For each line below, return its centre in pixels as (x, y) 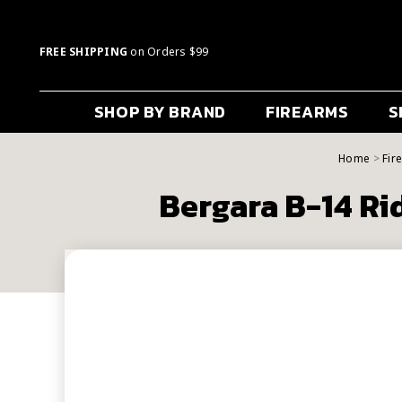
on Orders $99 (168, 52)
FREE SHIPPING (84, 52)
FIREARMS (307, 112)
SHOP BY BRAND (160, 112)
